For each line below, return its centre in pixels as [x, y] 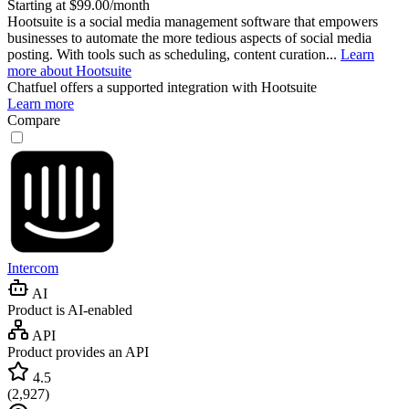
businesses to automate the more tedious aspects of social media [189, 37]
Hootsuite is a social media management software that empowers [193, 21]
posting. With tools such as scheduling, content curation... [174, 54]
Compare [34, 120]
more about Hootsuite [69, 70]
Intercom [33, 267]
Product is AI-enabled [70, 309]
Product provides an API [78, 351]
